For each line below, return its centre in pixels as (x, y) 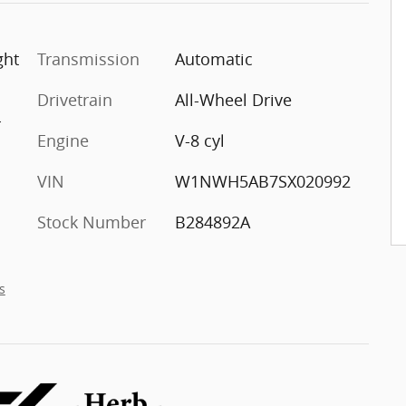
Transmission (88, 58)
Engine (63, 140)
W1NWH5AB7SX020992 (262, 181)
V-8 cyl (199, 140)
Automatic (213, 58)
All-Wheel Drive (233, 99)
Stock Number (92, 222)
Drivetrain (75, 99)
